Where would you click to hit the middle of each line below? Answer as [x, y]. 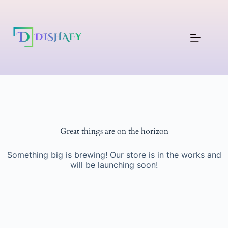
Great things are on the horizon [114, 131]
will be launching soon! [114, 165]
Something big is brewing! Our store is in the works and [114, 154]
